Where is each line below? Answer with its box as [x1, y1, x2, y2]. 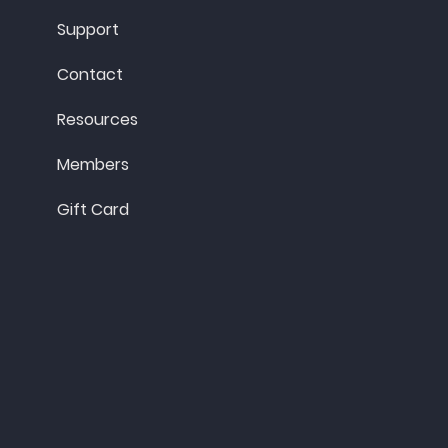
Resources [57, 108, 139, 132]
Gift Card [57, 198, 130, 222]
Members [57, 153, 130, 177]
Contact [57, 63, 124, 87]
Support [57, 18, 120, 42]
